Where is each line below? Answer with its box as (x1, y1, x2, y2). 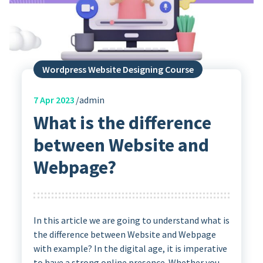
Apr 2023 (38, 93, 75, 106)
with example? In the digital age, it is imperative (33, 242, 227, 255)
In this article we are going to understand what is (33, 214, 230, 227)
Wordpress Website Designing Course (42, 63, 194, 75)
